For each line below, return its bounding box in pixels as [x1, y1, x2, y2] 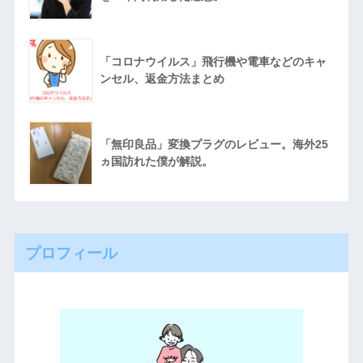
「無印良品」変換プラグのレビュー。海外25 [99, 138, 328, 152]
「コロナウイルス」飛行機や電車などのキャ [99, 55, 327, 69]
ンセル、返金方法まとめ [99, 72, 224, 86]
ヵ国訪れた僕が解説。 [99, 155, 213, 169]
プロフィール [24, 242, 117, 263]
